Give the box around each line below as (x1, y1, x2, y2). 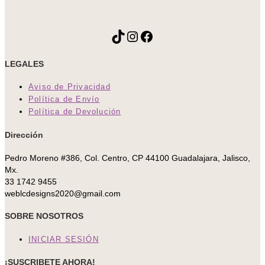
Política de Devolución (28, 107, 121, 117)
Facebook (139, 27, 201, 44)
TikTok (111, 27, 151, 44)
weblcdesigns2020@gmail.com (5, 188, 121, 198)
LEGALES (5, 59, 44, 69)
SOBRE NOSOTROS (5, 211, 83, 221)
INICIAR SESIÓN (28, 234, 99, 244)
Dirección (5, 130, 43, 140)
